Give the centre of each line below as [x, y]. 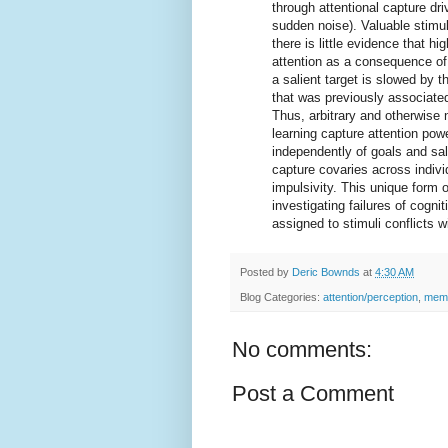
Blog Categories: [281, 296]
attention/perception [370, 296]
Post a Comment [313, 393]
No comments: [302, 349]
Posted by [266, 272]
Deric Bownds [326, 272]
